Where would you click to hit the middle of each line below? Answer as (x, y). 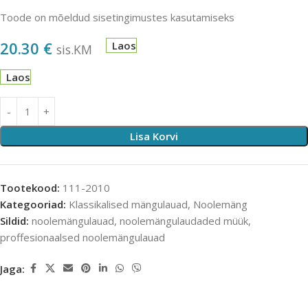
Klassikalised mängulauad (128, 205)
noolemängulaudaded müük (184, 221)
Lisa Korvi (154, 136)
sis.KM (74, 50)
